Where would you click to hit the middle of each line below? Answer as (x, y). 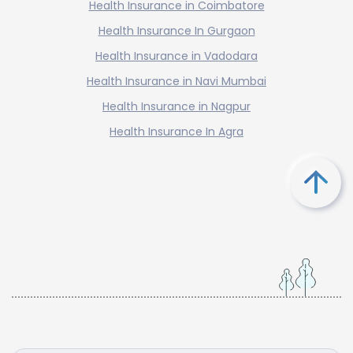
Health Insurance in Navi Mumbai (176, 81)
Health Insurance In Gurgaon (176, 30)
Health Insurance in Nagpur (176, 106)
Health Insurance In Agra (176, 131)
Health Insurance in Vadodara (176, 56)
